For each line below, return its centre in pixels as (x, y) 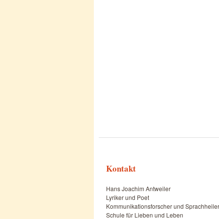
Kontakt (121, 168)
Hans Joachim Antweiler (138, 188)
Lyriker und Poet (128, 197)
